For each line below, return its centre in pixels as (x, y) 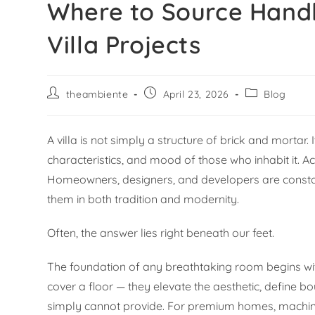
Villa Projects (124, 45)
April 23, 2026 (196, 95)
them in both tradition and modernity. (143, 199)
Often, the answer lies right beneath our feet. (161, 233)
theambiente (97, 95)
